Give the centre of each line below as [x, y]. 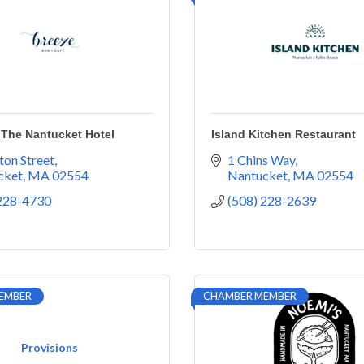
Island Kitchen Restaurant [284, 134]
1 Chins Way [261, 160]
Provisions [50, 347]
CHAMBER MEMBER [250, 296]
